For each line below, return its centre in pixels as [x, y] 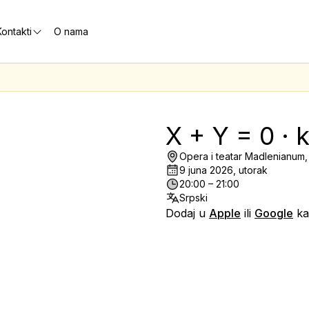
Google [274, 213]
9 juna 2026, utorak [223, 170]
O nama [71, 31]
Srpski [193, 198]
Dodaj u [187, 213]
